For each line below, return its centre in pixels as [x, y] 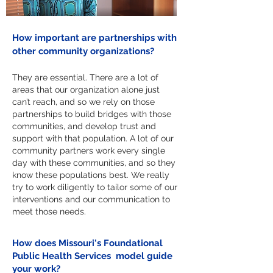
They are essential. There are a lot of [85, 77]
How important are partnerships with [94, 38]
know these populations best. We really [91, 175]
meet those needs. [49, 211]
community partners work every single [89, 151]
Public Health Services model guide [92, 256]
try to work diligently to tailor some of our [95, 187]
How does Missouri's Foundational [87, 243]
